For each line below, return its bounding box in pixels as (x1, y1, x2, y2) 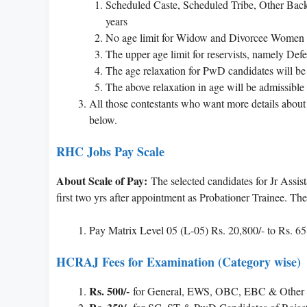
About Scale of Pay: (56, 172, 147, 188)
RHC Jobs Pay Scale (56, 142, 164, 160)
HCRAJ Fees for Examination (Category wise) (56, 252, 301, 271)
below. (89, 112, 117, 127)
